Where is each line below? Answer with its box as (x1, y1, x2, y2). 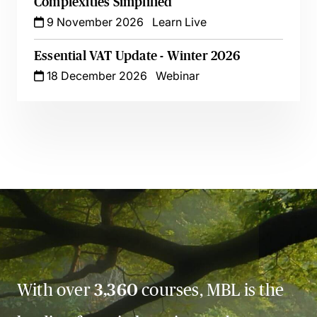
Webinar (156, 69, 200, 83)
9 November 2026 (44, 15, 144, 29)
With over (17, 280, 94, 299)
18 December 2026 (44, 69, 147, 83)
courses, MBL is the (138, 280, 284, 299)
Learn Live (152, 15, 207, 29)
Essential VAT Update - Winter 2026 (34, 49, 240, 63)
